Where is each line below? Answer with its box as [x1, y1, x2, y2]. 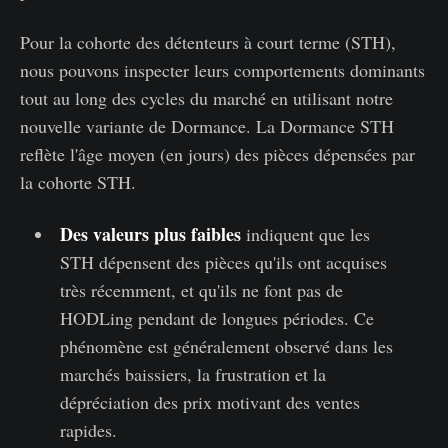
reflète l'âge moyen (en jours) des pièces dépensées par [20, 141, 415, 166]
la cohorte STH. [20, 169, 136, 194]
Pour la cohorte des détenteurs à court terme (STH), [20, 29, 396, 54]
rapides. [59, 417, 117, 442]
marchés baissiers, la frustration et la [59, 361, 326, 386]
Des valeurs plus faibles [59, 220, 241, 247]
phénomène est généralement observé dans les [59, 333, 393, 358]
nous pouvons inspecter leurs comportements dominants [20, 57, 425, 82]
